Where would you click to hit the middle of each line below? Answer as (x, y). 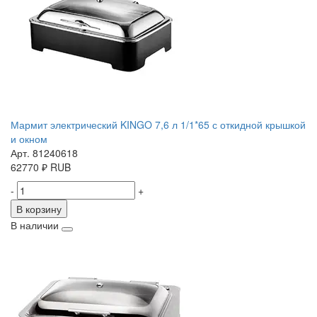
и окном (29, 139)
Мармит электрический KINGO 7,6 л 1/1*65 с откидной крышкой (158, 125)
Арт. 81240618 (44, 153)
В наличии (35, 225)
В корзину (39, 209)
